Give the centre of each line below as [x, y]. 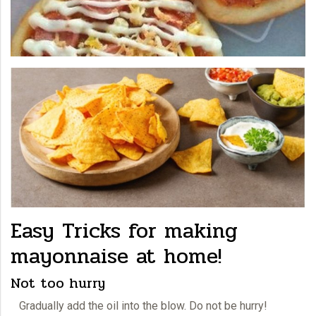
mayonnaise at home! [116, 256]
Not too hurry [58, 283]
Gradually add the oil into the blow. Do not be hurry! [139, 305]
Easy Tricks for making [124, 231]
